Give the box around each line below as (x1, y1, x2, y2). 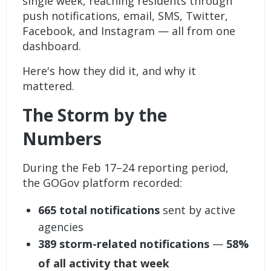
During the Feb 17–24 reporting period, (22, 160, 229, 175)
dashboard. (22, 39, 82, 54)
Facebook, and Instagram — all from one (22, 24, 236, 39)
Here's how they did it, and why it (22, 64, 197, 79)
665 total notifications (38, 203, 160, 218)
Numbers (22, 127, 102, 151)
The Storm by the (22, 103, 168, 127)
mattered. (22, 79, 75, 94)
